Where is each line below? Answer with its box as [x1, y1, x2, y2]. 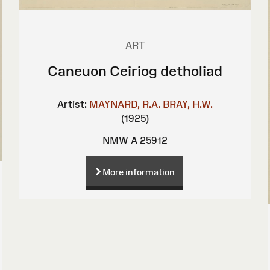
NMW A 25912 [102, 135, 168, 146]
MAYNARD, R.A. [89, 99, 160, 110]
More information [102, 167, 175, 178]
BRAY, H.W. [162, 99, 213, 110]
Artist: [57, 99, 87, 110]
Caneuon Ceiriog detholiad [47, 63, 222, 80]
